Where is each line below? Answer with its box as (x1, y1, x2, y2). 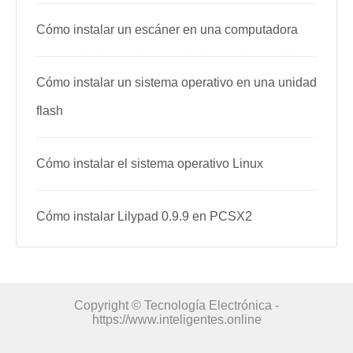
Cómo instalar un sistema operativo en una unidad (36, 76, 317, 90)
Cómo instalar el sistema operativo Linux (36, 157, 263, 171)
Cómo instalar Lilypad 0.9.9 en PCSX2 (36, 210, 252, 224)
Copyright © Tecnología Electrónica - (74, 299, 279, 313)
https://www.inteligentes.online (91, 313, 262, 327)
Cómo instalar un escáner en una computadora (36, 23, 298, 37)
